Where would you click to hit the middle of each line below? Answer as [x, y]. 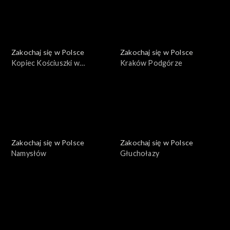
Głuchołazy [140, 154]
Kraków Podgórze [151, 63]
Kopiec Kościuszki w [45, 63]
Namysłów [29, 154]
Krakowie [27, 74]
